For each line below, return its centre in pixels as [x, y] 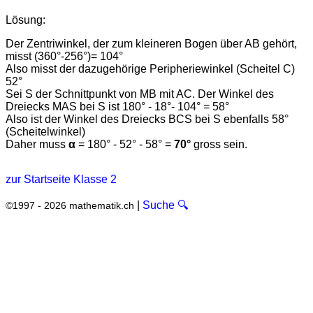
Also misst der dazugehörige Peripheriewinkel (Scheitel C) [150, 68]
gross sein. [219, 144]
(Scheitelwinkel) [45, 131]
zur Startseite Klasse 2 [61, 179]
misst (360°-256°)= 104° [64, 56]
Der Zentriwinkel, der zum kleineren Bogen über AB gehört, [151, 43]
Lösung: [26, 20]
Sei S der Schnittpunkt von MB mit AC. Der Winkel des [140, 94]
